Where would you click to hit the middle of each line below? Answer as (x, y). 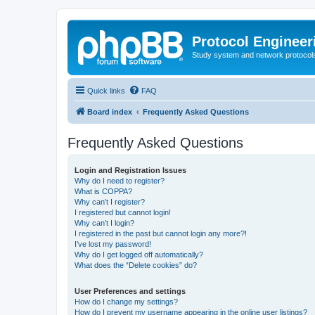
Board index (110, 111)
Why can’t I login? (104, 223)
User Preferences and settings (130, 291)
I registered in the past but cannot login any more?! (161, 233)
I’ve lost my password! (113, 244)
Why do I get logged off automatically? (139, 254)
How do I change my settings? (126, 301)
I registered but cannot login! (123, 212)
